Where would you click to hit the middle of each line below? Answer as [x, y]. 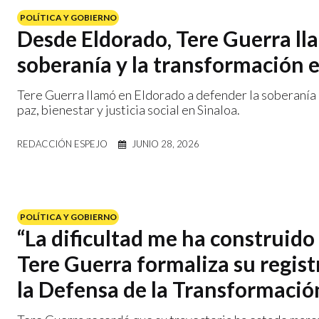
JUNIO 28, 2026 [166, 143]
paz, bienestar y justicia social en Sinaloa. [129, 109]
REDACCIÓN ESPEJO [62, 143]
